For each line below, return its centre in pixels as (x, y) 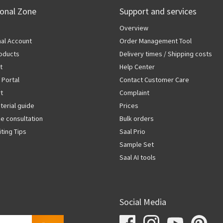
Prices (129, 106)
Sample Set (137, 145)
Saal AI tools (138, 158)
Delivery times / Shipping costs (166, 54)
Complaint (134, 93)
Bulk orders (137, 119)
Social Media (143, 203)
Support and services (158, 12)
